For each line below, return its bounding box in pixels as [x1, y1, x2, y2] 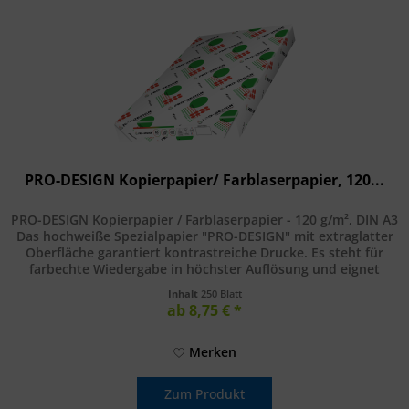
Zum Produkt [164, 384, 246, 403]
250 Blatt [200, 286, 242, 300]
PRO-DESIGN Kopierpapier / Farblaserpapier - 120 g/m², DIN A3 [11, 210, 399, 228]
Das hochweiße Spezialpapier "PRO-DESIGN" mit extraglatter [16, 226, 393, 245]
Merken [188, 342, 236, 361]
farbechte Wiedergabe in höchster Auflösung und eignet [29, 259, 381, 278]
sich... [186, 276, 223, 294]
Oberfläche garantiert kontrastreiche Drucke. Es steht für [26, 243, 384, 261]
